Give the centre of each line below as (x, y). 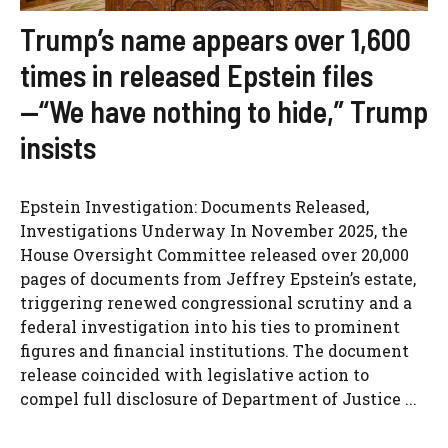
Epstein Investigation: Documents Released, (194, 206)
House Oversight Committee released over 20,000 (214, 254)
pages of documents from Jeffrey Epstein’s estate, (218, 278)
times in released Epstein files (196, 74)
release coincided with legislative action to (194, 374)
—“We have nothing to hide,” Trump (224, 110)
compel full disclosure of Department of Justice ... (218, 398)
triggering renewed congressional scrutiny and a (216, 302)
